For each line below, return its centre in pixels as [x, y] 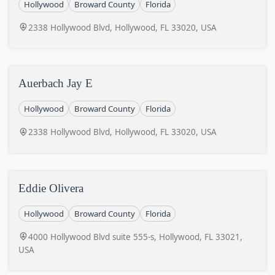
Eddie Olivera [51, 188]
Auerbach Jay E [56, 83]
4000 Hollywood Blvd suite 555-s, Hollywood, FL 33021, [135, 237]
